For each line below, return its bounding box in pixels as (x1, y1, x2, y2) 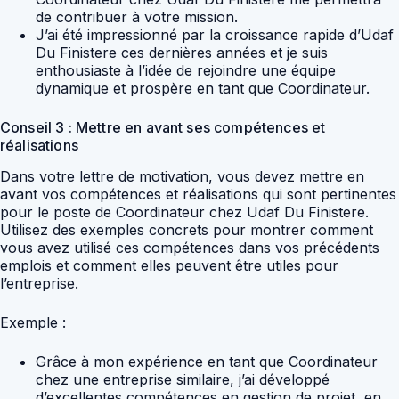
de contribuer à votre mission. (36, 8, 238, 27)
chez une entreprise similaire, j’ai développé (36, 370, 330, 389)
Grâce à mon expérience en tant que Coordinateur (36, 353, 378, 371)
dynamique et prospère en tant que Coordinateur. (36, 79, 370, 98)
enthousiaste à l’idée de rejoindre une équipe (36, 61, 336, 80)
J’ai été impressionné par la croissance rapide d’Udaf (36, 26, 394, 45)
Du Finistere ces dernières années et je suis (36, 44, 328, 62)
